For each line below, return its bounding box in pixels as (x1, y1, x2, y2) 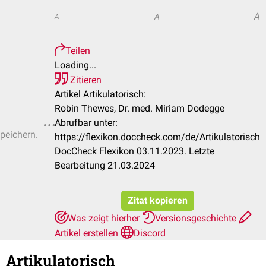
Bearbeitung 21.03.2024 (55, 160, 155, 171)
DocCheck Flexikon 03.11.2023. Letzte (55, 145, 214, 157)
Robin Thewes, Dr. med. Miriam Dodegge (55, 103, 224, 114)
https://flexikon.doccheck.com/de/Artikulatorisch (55, 131, 260, 142)
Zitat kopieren (127, 195, 188, 206)
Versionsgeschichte (155, 213, 239, 224)
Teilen (65, 45, 90, 56)
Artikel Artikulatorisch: (55, 88, 146, 100)
